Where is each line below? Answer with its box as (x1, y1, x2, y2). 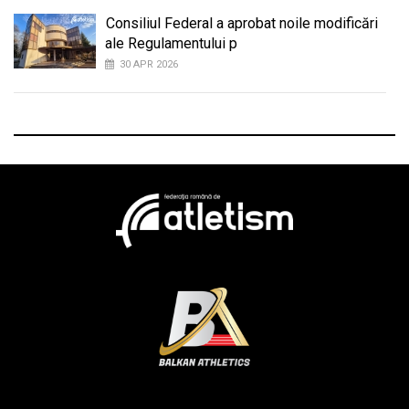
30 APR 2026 (120, 58, 178, 70)
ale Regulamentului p (105, 34, 237, 52)
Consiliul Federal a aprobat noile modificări (106, 14, 378, 32)
